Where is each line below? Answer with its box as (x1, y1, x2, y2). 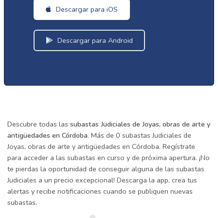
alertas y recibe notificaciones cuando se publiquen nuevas (7, 186, 193, 196)
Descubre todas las (7, 119, 70, 129)
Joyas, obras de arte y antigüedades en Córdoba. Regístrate (7, 142, 195, 151)
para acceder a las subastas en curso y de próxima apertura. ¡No (7, 153, 210, 163)
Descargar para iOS (54, 4, 118, 14)
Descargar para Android (55, 36, 133, 45)
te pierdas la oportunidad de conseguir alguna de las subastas (7, 164, 204, 174)
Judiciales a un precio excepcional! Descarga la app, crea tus (7, 175, 197, 185)
